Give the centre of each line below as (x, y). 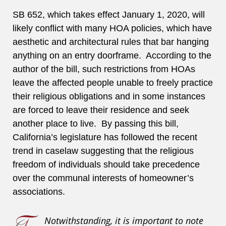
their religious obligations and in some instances (109, 97)
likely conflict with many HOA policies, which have (112, 29)
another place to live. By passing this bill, (96, 124)
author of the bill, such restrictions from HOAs (104, 69)
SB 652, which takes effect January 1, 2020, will (109, 15)
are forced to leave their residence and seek (101, 110)
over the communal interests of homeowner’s (103, 178)
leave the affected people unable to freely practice (113, 83)
